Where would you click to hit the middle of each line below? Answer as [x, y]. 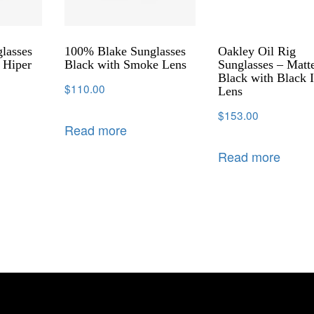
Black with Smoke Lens [126, 64]
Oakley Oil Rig [257, 51]
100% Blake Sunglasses [125, 51]
